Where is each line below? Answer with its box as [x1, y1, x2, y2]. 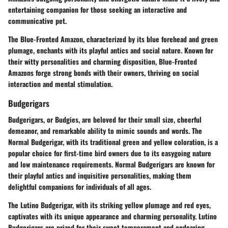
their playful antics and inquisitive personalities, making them [8, 169, 191, 181]
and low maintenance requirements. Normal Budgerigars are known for [8, 158, 215, 169]
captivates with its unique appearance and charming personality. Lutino [8, 210, 217, 221]
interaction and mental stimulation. [8, 78, 112, 90]
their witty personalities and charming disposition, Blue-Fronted [8, 56, 197, 67]
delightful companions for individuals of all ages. [8, 181, 151, 192]
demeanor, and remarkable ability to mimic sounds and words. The [8, 125, 202, 136]
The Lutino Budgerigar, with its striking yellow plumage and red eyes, [8, 199, 211, 210]
